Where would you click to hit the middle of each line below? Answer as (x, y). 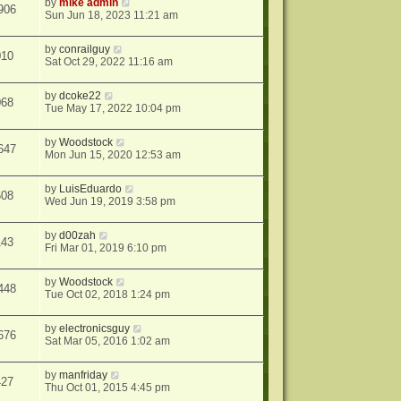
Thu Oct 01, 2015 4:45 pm (108, 388)
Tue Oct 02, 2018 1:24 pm (108, 295)
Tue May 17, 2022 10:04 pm (113, 109)
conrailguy (85, 50)
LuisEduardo (91, 189)
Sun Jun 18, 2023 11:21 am (112, 16)
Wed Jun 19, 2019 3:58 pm (111, 202)
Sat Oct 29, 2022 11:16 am (109, 62)
